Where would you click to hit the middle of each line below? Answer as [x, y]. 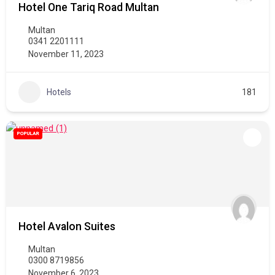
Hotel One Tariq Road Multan [89, 7]
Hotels [59, 92]
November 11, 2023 [66, 54]
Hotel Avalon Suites [67, 227]
